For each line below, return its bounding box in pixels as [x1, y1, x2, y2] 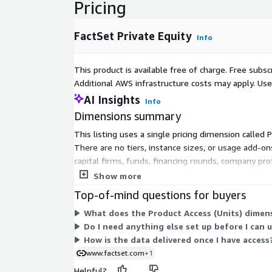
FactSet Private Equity [74, 29, 192, 43]
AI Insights [84, 93, 140, 107]
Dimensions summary [74, 109, 181, 123]
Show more [93, 171, 142, 182]
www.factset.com [86, 248, 144, 258]
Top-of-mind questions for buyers [74, 188, 246, 202]
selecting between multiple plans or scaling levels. [74, 169, 271, 180]
